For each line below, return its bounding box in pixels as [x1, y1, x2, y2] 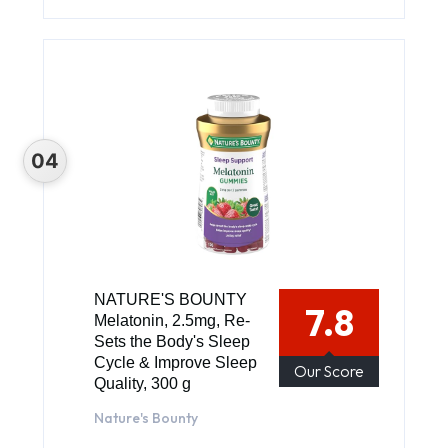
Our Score [294, 360, 364, 381]
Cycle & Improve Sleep [94, 353, 257, 371]
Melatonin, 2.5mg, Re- [94, 311, 250, 329]
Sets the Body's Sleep [94, 332, 250, 350]
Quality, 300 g [94, 374, 191, 392]
